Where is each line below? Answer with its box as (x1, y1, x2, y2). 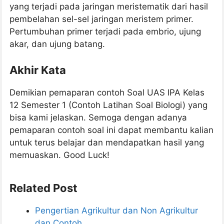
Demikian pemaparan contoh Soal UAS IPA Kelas (9, 87, 204, 97)
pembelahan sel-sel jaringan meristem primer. (9, 14, 193, 24)
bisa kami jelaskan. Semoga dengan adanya (9, 112, 187, 122)
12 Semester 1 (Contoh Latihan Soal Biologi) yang (9, 99, 207, 110)
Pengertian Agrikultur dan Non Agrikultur (35, 205, 198, 215)
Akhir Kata (9, 63, 66, 76)
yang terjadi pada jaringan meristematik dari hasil (9, 1, 208, 12)
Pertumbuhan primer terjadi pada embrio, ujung (9, 26, 201, 37)
